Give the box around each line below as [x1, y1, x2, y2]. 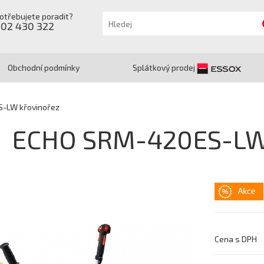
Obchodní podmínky [8, 62, 80, 72]
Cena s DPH [214, 234, 257, 244]
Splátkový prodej [133, 62, 197, 72]
